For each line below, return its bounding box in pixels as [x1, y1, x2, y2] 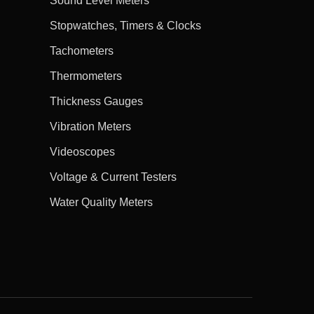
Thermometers [49, 69, 122, 82]
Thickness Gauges [49, 95, 143, 107]
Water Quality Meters [49, 196, 153, 208]
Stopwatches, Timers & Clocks [49, 19, 201, 32]
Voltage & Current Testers [49, 170, 177, 183]
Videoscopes [49, 145, 115, 158]
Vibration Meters [49, 120, 131, 132]
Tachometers [49, 44, 114, 57]
